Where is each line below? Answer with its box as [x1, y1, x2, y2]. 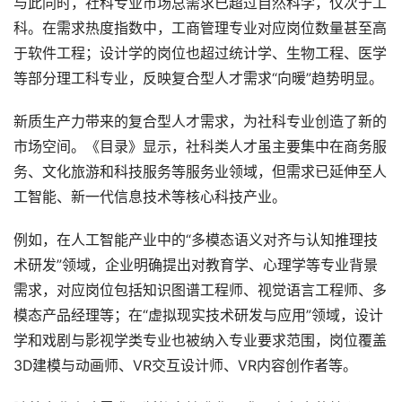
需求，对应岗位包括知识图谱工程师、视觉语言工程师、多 [13, 282, 387, 299]
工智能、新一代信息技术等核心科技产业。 [13, 188, 286, 205]
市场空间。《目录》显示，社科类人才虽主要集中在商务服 [13, 138, 387, 155]
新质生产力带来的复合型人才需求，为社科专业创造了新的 [13, 113, 387, 130]
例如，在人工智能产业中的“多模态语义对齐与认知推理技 [13, 232, 378, 249]
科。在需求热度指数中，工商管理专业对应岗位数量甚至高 [13, 20, 387, 37]
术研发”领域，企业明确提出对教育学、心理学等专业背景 [13, 257, 378, 274]
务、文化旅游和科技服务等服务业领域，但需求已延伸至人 [13, 163, 387, 180]
